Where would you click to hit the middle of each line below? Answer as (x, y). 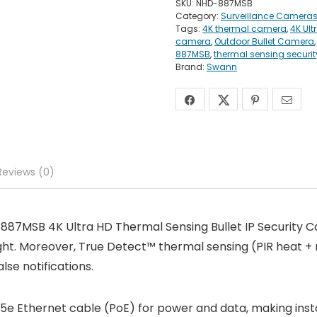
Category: (198, 16)
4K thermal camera (244, 29)
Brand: (191, 67)
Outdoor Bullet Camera (264, 42)
